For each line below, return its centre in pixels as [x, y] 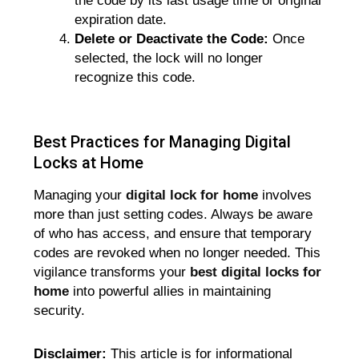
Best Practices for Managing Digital [163, 142]
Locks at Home [89, 163]
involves [285, 196]
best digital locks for [256, 272]
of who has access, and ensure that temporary [173, 234]
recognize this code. [135, 77]
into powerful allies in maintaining [170, 292]
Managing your [80, 196]
